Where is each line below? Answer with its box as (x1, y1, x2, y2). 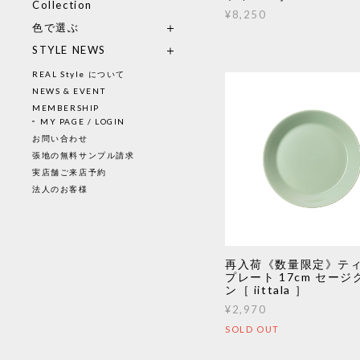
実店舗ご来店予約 (32, 167, 107, 178)
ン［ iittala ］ (225, 283, 308, 297)
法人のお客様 (32, 184, 88, 194)
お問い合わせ (32, 133, 88, 144)
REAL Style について (32, 69, 126, 79)
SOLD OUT (225, 324, 280, 335)
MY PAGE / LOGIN (40, 117, 125, 127)
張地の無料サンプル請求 (32, 150, 135, 161)
